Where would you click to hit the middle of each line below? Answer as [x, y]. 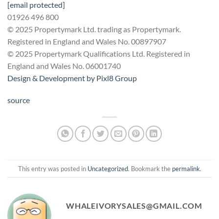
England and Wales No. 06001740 [64, 66]
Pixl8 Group [117, 78]
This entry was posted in [53, 168]
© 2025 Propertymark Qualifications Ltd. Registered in [99, 53]
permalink [186, 168]
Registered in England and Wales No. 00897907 [87, 41]
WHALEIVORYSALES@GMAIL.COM [134, 206]
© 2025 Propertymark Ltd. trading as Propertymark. [94, 29]
